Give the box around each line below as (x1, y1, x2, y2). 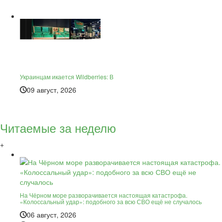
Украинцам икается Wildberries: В (20, 72, 113, 81)
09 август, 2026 (27, 84, 76, 95)
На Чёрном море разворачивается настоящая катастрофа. (20, 190, 187, 199)
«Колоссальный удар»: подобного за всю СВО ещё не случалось (20, 197, 202, 206)
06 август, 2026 (27, 209, 76, 220)
